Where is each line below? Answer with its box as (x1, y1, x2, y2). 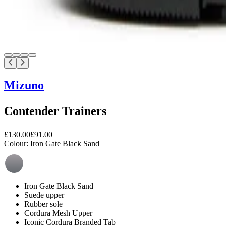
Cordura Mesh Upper (24, 208, 92, 217)
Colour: (4, 139, 28, 148)
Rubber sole (24, 199, 63, 208)
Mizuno (4, 78, 44, 92)
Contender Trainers (4, 104, 106, 118)
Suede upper (24, 190, 64, 199)
